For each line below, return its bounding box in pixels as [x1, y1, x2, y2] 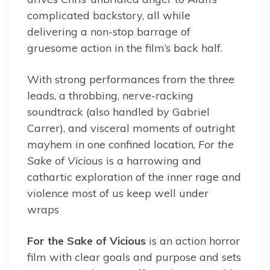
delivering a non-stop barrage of [27, 25, 190, 39]
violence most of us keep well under [27, 186, 209, 201]
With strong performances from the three [27, 72, 234, 87]
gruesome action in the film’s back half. [27, 41, 222, 55]
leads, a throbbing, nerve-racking [27, 89, 193, 103]
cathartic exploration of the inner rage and [27, 170, 241, 184]
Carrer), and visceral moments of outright [27, 121, 235, 136]
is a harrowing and [106, 154, 201, 168]
